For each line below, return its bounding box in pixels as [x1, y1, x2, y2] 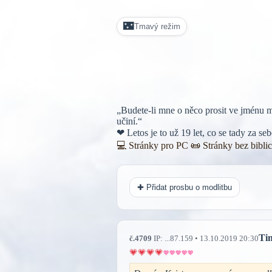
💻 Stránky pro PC [117, 140, 188, 151]
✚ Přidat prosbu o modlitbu [137, 182, 232, 192]
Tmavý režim [134, 22, 180, 31]
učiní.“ [117, 115, 142, 126]
